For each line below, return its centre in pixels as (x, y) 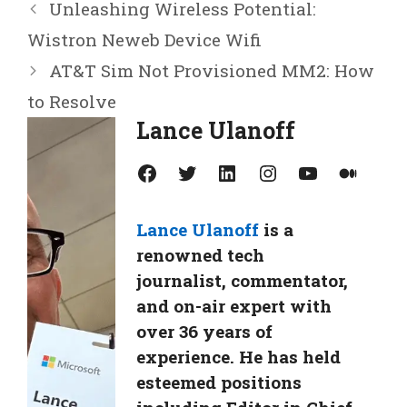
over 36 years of (205, 332)
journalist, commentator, (243, 281)
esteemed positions (219, 382)
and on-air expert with (234, 306)
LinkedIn (223, 172)
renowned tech (201, 255)
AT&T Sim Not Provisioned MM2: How (212, 71)
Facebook (143, 172)
